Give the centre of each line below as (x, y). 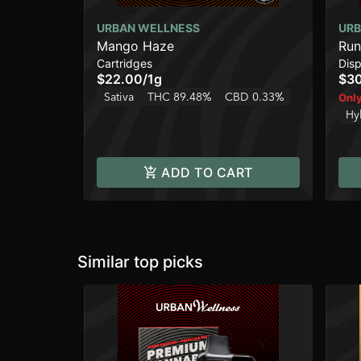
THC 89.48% (180, 97)
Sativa (119, 97)
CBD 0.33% (255, 97)
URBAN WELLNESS (148, 28)
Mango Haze (135, 46)
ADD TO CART (207, 173)
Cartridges (124, 64)
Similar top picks (140, 262)
